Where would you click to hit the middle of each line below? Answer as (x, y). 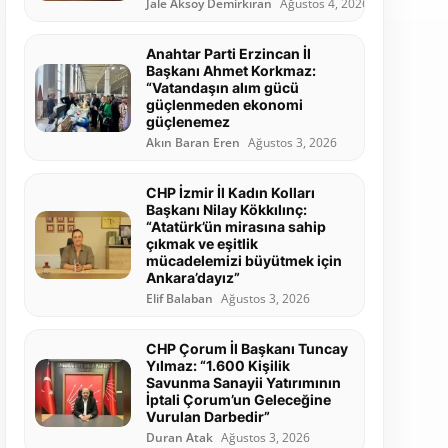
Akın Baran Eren (192, 143)
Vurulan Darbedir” (207, 417)
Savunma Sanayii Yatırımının (243, 383)
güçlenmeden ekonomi (224, 105)
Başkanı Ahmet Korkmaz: (230, 71)
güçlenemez (187, 122)
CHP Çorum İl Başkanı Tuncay (246, 349)
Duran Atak (179, 438)
